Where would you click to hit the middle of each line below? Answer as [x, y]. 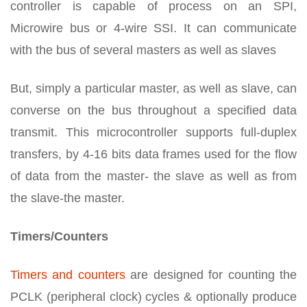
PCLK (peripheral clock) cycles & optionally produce [153, 296]
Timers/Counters [59, 236]
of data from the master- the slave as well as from [153, 176]
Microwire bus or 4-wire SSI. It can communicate [153, 28]
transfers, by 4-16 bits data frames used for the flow [153, 154]
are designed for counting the [211, 274]
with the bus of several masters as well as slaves [143, 50]
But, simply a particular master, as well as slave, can [153, 88]
